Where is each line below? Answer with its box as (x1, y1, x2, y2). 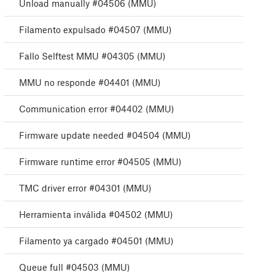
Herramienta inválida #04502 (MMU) (19, 209, 173, 220)
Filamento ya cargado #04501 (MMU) (19, 235, 174, 247)
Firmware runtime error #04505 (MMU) (19, 156, 182, 168)
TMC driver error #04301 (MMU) (19, 182, 152, 194)
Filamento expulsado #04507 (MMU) (19, 24, 172, 36)
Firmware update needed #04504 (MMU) (19, 130, 191, 141)
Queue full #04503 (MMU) (19, 261, 130, 273)
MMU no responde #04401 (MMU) (19, 77, 161, 88)
